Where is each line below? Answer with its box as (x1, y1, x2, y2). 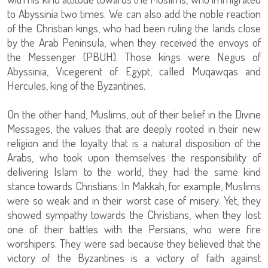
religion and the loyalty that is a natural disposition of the (7, 135, 261, 151)
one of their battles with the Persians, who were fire (7, 221, 261, 237)
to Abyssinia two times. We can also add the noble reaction (7, 6, 261, 22)
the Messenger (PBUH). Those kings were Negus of (7, 49, 261, 65)
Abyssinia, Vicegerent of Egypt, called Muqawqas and (7, 63, 261, 79)
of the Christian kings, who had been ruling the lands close (7, 20, 261, 36)
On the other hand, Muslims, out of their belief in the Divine (7, 106, 261, 122)
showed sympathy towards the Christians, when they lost (7, 207, 261, 223)
